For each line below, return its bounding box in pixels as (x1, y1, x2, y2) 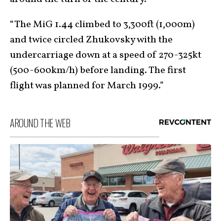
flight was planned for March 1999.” (10, 78, 164, 93)
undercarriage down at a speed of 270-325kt (10, 48, 201, 62)
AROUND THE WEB (10, 115, 71, 130)
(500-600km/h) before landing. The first (10, 63, 186, 77)
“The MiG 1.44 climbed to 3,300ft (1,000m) (10, 17, 195, 32)
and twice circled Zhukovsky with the (10, 33, 173, 47)
